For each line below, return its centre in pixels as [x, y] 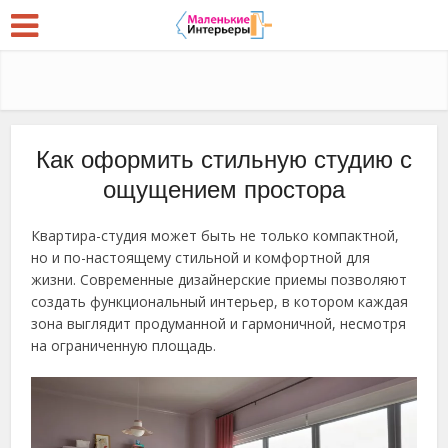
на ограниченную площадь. [124, 345]
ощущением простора [224, 189]
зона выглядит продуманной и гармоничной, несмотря [219, 323]
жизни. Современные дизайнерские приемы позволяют [219, 279]
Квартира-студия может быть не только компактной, [215, 235]
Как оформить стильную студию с [224, 159]
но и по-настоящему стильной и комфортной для [201, 257]
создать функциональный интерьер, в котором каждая [220, 301]
